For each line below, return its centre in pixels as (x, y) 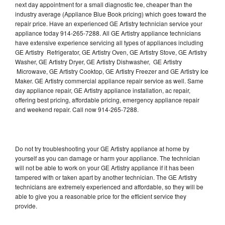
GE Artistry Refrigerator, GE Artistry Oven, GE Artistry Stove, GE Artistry (111, 52)
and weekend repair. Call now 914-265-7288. (77, 109)
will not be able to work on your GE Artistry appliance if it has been (105, 168)
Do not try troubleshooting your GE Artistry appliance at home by (102, 149)
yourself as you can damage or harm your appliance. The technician (107, 158)
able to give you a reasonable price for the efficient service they (101, 196)
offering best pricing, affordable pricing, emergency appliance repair (107, 100)
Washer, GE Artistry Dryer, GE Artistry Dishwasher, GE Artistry (98, 62)
